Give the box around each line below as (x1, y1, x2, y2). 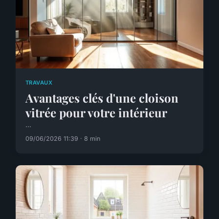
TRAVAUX (25, 79, 53, 86)
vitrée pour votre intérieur (25, 105, 167, 121)
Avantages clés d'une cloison (25, 90, 178, 106)
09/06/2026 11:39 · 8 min (25, 135, 100, 143)
